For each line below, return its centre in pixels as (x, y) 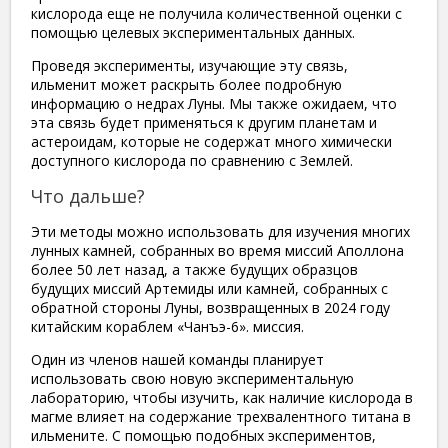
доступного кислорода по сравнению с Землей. (192, 160)
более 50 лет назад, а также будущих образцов (194, 269)
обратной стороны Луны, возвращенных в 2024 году (210, 307)
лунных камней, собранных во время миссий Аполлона (217, 250)
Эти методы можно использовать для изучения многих (220, 231)
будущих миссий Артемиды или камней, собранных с (209, 288)
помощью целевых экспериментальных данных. (193, 32)
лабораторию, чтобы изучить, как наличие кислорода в (222, 397)
